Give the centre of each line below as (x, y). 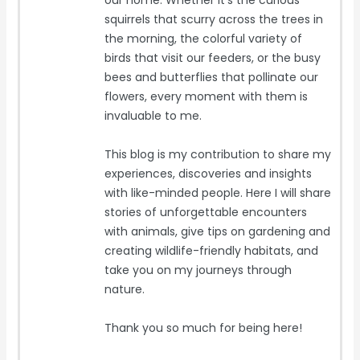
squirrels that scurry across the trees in (214, 20)
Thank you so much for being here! (204, 328)
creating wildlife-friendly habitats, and (212, 251)
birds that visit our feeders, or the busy (213, 58)
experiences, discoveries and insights (209, 174)
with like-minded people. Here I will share (218, 193)
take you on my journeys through (198, 270)
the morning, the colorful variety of (204, 39)
